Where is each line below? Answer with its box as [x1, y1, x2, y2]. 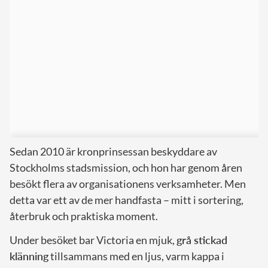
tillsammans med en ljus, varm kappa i [48, 249, 224, 263]
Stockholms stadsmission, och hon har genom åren [10, 161, 242, 175]
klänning [10, 249, 48, 263]
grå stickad [176, 233, 227, 247]
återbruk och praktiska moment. [10, 209, 158, 223]
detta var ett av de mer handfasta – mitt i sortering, [10, 193, 243, 207]
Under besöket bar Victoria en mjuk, [10, 233, 176, 247]
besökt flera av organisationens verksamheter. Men [10, 177, 246, 191]
